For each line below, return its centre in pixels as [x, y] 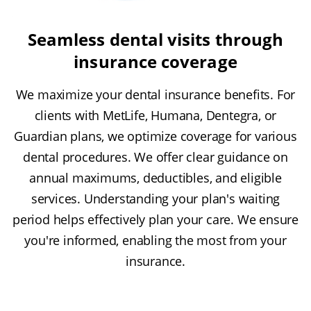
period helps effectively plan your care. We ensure [155, 219]
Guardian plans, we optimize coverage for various [155, 136]
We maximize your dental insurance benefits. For [155, 94]
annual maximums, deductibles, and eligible [155, 177]
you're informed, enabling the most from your [155, 240]
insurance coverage [155, 61]
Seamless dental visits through [155, 39]
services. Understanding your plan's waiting [155, 198]
